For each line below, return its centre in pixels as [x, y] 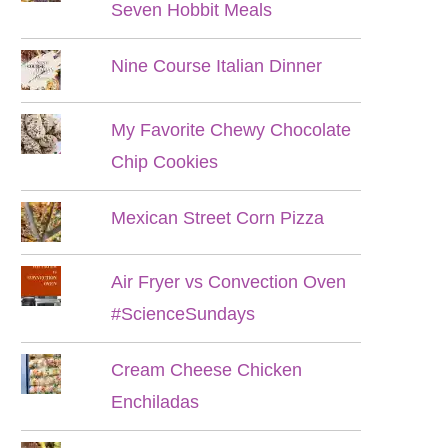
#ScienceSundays [183, 314]
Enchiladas [155, 402]
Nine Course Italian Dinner [217, 66]
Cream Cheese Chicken [207, 370]
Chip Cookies [165, 162]
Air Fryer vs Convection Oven [229, 282]
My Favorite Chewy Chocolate [231, 130]
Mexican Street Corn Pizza [218, 218]
